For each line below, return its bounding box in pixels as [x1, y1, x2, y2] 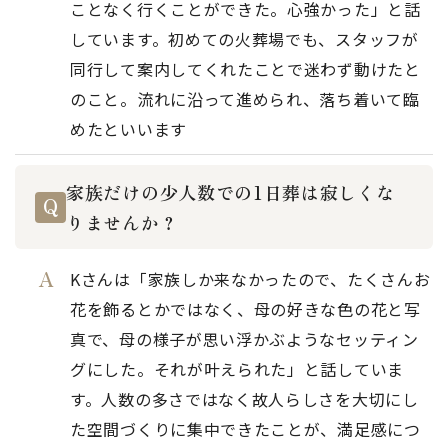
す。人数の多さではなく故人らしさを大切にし [70, 387, 419, 411]
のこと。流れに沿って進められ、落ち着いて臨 [70, 87, 420, 111]
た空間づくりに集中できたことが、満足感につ [70, 417, 421, 441]
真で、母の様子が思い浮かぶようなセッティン [70, 327, 419, 351]
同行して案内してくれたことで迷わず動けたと [70, 57, 421, 81]
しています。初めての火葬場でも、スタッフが [70, 27, 419, 51]
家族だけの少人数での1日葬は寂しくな [66, 179, 395, 205]
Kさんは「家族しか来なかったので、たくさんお [70, 267, 431, 291]
